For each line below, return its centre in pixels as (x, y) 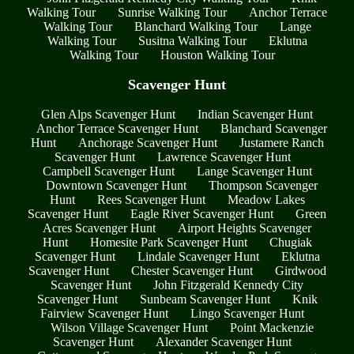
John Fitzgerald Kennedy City (228, 284)
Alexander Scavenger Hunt (224, 341)
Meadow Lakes (266, 199)
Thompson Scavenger (263, 185)
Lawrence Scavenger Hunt (224, 156)
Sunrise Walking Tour (172, 13)
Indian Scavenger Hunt (255, 114)
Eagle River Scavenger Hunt (202, 213)
